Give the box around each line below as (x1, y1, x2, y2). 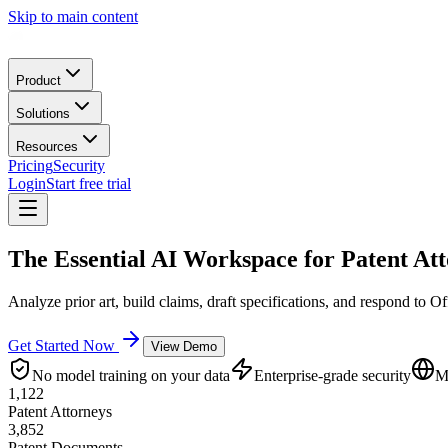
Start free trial (46, 175, 131, 192)
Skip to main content (8, 8, 138, 25)
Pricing (8, 157, 53, 174)
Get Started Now (8, 336, 115, 354)
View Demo (151, 338, 217, 354)
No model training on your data (32, 366, 230, 384)
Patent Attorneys (8, 402, 112, 420)
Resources (16, 139, 78, 154)
